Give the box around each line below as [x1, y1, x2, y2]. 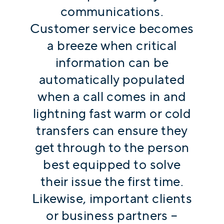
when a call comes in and [37, 87, 186, 106]
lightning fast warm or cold [32, 104, 191, 123]
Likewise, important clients [31, 189, 192, 208]
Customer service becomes [30, 19, 194, 38]
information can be [55, 53, 169, 72]
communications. [60, 2, 164, 21]
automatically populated [39, 70, 185, 89]
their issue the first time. [40, 172, 184, 191]
